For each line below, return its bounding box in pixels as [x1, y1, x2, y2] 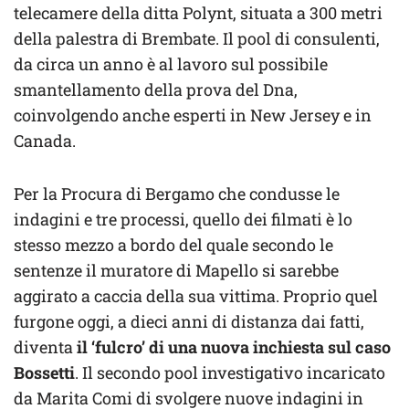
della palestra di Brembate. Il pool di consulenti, [14, 26, 380, 49]
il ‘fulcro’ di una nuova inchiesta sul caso [73, 335, 391, 358]
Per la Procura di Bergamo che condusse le [14, 182, 340, 204]
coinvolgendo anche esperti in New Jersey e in [14, 103, 372, 126]
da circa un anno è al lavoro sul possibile [14, 52, 328, 75]
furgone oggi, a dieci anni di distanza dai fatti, [14, 309, 364, 332]
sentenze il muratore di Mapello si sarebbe [14, 258, 339, 281]
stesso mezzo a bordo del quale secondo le [14, 233, 333, 256]
